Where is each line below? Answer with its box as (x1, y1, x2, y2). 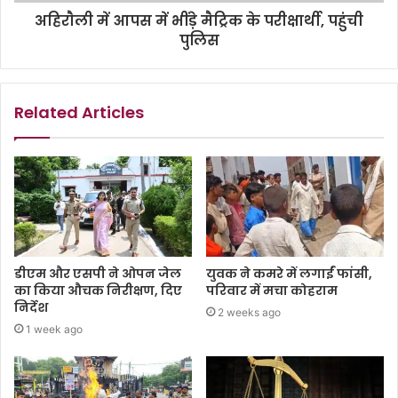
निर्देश (14, 298, 51, 316)
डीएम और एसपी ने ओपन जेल (14, 264, 181, 283)
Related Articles (14, 101, 144, 123)
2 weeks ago (218, 305, 281, 319)
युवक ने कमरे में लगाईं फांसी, (206, 264, 372, 283)
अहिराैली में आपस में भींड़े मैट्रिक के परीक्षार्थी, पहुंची (35, 11, 363, 31)
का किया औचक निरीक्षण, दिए (14, 281, 182, 299)
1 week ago (26, 322, 83, 336)
